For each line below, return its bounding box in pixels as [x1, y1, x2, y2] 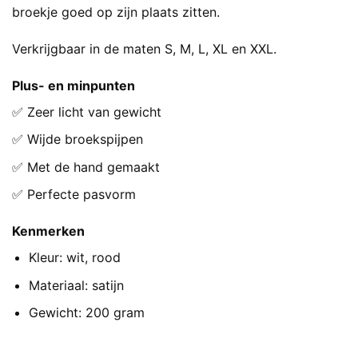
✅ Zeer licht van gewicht [12, 103, 161, 120]
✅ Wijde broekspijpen [12, 131, 143, 148]
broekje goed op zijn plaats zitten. [12, 4, 220, 21]
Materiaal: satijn [28, 276, 124, 293]
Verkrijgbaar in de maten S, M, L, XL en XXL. [12, 40, 276, 57]
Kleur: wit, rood [28, 249, 121, 266]
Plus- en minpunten [12, 77, 135, 93]
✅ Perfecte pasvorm [12, 186, 136, 203]
